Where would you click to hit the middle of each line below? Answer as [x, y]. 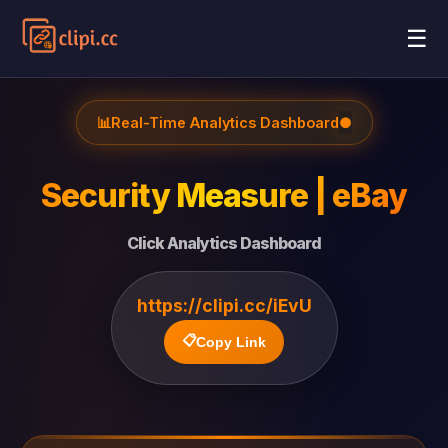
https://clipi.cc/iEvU [224, 305]
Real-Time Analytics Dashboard [224, 122]
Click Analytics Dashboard [224, 243]
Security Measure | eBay [224, 195]
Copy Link [231, 342]
